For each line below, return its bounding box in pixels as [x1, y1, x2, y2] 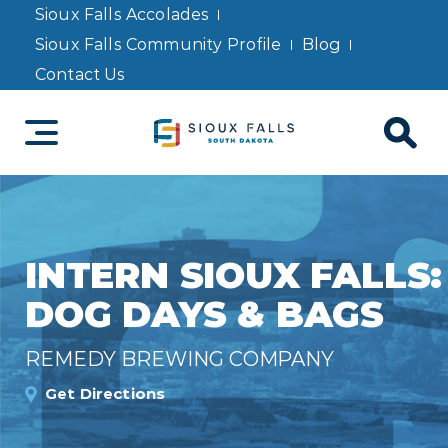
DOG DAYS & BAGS [25, 291, 384, 336]
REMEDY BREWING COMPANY [25, 346, 335, 371]
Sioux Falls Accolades [35, 5, 210, 24]
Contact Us [35, 65, 126, 84]
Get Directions [45, 383, 166, 403]
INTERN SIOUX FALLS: [25, 252, 443, 297]
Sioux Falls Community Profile [35, 35, 282, 54]
